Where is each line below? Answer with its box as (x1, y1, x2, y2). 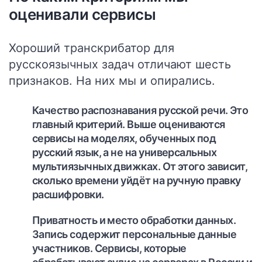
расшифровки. (32, 188, 104, 201)
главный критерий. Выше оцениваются (32, 118, 225, 130)
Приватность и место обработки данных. (32, 214, 236, 226)
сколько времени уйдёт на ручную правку (32, 174, 241, 187)
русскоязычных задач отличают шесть (9, 57, 231, 71)
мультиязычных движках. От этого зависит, (32, 160, 248, 173)
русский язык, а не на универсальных (32, 146, 217, 158)
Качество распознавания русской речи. (32, 104, 228, 116)
